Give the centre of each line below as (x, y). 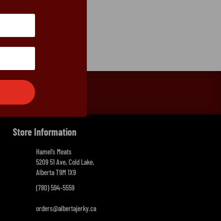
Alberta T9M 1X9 (56, 172)
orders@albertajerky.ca (66, 208)
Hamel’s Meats (54, 151)
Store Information (45, 131)
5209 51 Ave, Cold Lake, (65, 162)
